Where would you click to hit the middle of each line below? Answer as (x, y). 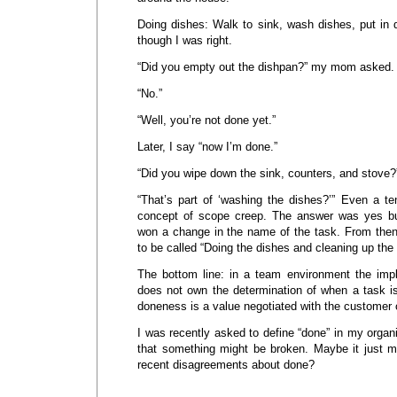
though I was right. (185, 40)
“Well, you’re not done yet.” (206, 120)
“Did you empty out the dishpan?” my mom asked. (266, 67)
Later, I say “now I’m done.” (207, 147)
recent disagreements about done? (226, 365)
